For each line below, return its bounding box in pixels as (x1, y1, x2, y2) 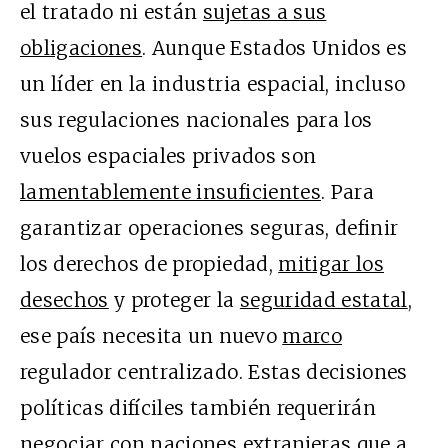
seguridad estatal (239, 288, 408, 313)
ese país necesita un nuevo (20, 324, 283, 349)
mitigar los (278, 252, 384, 277)
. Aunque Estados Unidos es (142, 36, 408, 61)
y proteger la (108, 288, 240, 313)
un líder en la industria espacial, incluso (20, 72, 406, 97)
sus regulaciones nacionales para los (20, 108, 373, 133)
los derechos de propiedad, (20, 252, 279, 277)
